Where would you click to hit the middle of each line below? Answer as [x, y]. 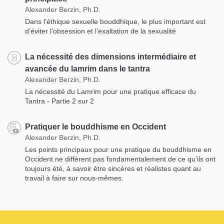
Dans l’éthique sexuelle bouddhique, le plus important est [115, 21]
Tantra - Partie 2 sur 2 [59, 101]
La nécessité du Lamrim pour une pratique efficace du [110, 91]
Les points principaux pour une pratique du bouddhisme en [118, 149]
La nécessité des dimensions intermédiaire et [110, 56]
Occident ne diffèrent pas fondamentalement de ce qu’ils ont [120, 159]
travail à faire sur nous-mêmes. [74, 178]
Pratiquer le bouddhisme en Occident [95, 126]
